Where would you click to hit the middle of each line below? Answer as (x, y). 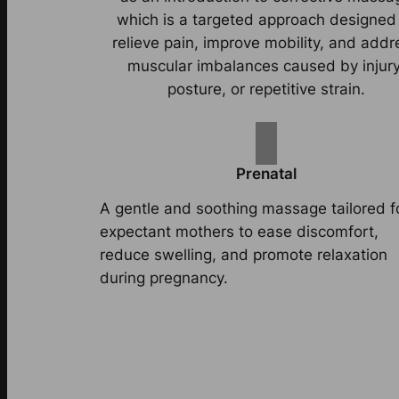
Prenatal (266, 173)
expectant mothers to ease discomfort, (239, 231)
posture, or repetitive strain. (266, 89)
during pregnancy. (164, 277)
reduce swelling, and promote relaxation (244, 254)
